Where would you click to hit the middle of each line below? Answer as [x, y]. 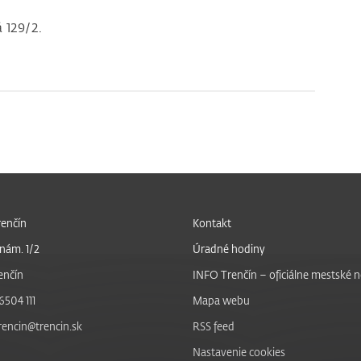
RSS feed [214, 326]
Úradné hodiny [229, 249]
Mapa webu [221, 301]
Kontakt [212, 223]
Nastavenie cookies [239, 352]
